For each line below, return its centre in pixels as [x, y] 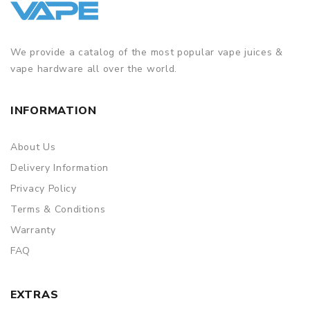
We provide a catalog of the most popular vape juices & [147, 52]
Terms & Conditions [58, 209]
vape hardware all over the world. [94, 69]
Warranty [33, 230]
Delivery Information [60, 167]
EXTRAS [35, 294]
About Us [33, 147]
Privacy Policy [44, 188]
